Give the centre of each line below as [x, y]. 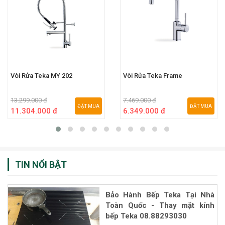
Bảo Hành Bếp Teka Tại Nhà [160, 195]
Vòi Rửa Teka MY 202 [41, 75]
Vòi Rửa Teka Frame [153, 75]
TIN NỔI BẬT [41, 164]
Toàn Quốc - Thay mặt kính [160, 205]
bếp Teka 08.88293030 [146, 216]
